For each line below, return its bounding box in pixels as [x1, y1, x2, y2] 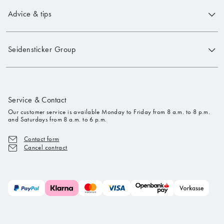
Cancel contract [23, 143, 67, 151]
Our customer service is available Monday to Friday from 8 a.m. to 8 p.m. [8, 107, 210, 115]
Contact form [23, 134, 59, 142]
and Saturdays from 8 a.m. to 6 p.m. [8, 115, 107, 123]
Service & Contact [8, 94, 66, 104]
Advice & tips [8, 9, 52, 19]
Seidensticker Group [8, 44, 76, 54]
